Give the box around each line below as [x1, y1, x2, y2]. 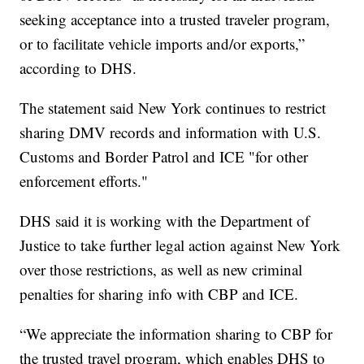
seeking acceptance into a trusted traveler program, [19, 9, 331, 30]
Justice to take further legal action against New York [19, 235, 341, 256]
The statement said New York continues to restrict [19, 97, 327, 119]
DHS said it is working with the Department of [19, 210, 310, 232]
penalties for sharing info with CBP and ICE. [19, 284, 299, 305]
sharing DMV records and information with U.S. [19, 122, 322, 143]
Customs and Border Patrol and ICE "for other [19, 146, 309, 167]
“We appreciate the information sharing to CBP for [19, 323, 333, 344]
